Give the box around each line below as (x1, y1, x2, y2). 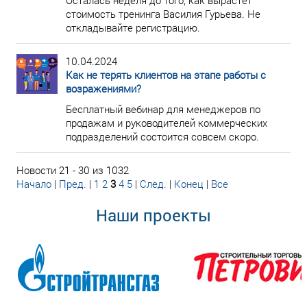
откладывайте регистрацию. (66, 21, 200, 34)
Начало (16, 177, 51, 191)
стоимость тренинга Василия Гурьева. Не (66, 7, 260, 21)
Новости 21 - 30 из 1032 (16, 163, 129, 177)
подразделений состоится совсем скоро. (66, 130, 259, 143)
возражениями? (66, 82, 141, 95)
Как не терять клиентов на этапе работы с (66, 68, 266, 82)
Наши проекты (96, 204, 211, 226)
